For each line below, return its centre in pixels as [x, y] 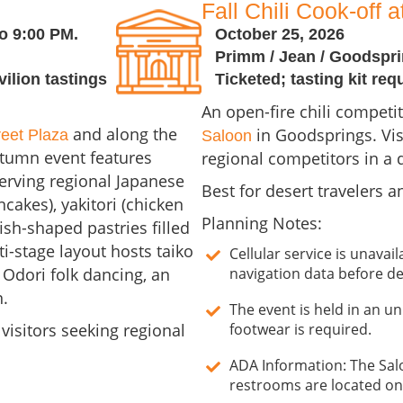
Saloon [227, 136]
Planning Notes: [262, 224]
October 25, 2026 [280, 35]
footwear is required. [300, 330]
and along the [123, 134]
